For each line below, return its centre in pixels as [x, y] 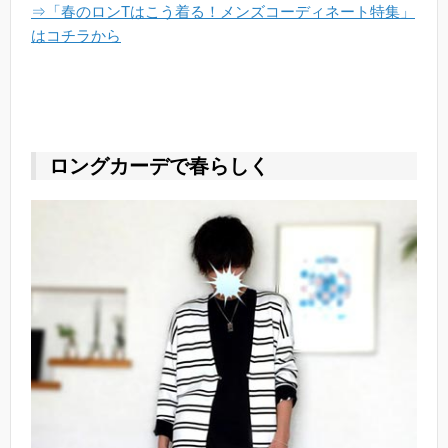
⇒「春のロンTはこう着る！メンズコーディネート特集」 [223, 11]
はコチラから [76, 35]
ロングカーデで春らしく [159, 165]
